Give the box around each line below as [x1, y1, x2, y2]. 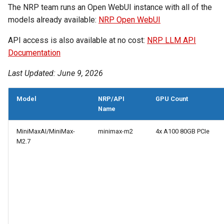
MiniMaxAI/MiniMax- [16, 127, 75, 135]
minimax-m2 [98, 127, 133, 135]
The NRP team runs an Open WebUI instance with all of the [8, 2, 212, 12]
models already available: [8, 15, 98, 24]
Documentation [8, 48, 60, 57]
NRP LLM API [147, 35, 196, 45]
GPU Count [155, 95, 188, 102]
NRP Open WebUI [98, 15, 160, 24]
